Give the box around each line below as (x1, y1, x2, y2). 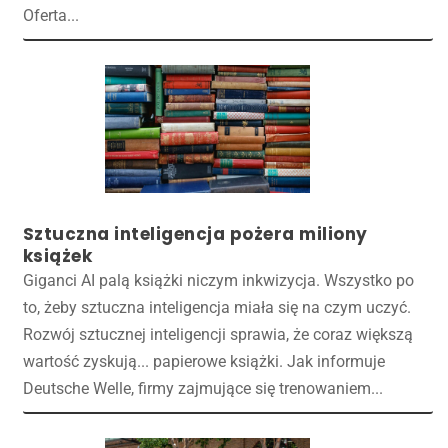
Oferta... (22, 6, 79, 26)
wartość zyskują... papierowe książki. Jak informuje (22, 352, 385, 372)
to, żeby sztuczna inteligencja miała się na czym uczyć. (22, 298, 411, 318)
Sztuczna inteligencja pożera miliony (22, 222, 368, 247)
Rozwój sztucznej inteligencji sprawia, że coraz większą (22, 325, 413, 345)
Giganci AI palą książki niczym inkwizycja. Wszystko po (22, 271, 414, 291)
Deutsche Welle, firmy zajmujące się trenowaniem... (22, 379, 383, 399)
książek (22, 244, 93, 269)
